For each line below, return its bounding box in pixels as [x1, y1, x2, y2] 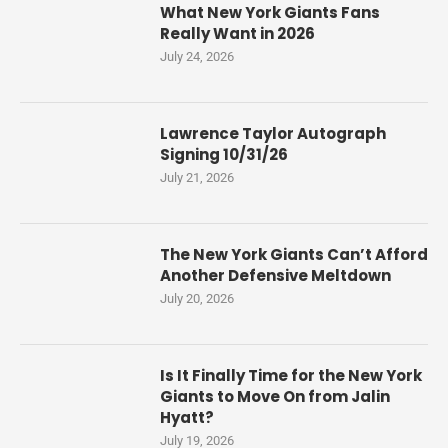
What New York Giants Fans [160, 2, 380, 24]
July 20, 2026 [160, 291, 234, 307]
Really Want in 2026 [160, 23, 315, 45]
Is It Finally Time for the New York [160, 365, 422, 387]
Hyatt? [160, 407, 214, 429]
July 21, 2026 [160, 170, 234, 186]
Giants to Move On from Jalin [160, 386, 390, 408]
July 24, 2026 [160, 49, 234, 65]
